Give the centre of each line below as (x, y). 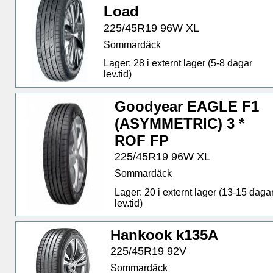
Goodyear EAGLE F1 (186, 106)
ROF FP (141, 140)
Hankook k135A (165, 235)
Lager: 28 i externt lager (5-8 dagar (178, 63)
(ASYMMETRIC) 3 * (179, 123)
